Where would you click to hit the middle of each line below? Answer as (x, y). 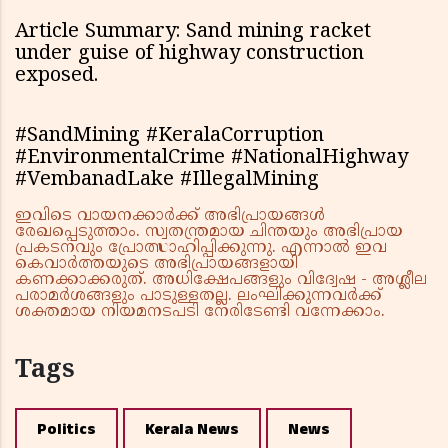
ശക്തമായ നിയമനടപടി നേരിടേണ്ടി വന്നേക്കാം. (200, 312)
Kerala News (192, 430)
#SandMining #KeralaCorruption (169, 137)
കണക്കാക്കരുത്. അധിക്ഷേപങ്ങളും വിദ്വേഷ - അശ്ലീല (221, 280)
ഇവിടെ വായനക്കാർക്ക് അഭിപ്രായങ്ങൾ (170, 216)
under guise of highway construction (189, 55)
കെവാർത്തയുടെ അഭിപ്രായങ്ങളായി (156, 264)
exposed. (56, 77)
